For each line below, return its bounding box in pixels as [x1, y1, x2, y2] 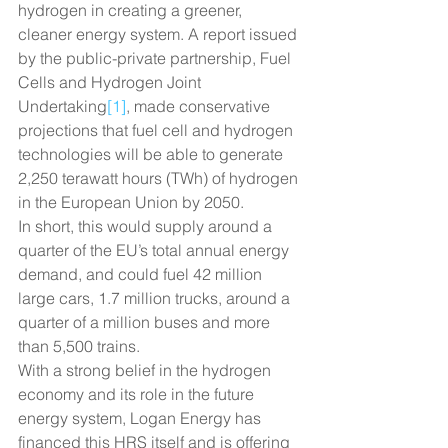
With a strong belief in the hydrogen [18, 360, 275, 381]
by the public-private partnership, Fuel [18, 48, 295, 69]
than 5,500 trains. [18, 336, 140, 357]
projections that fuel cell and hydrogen [18, 120, 297, 141]
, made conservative [126, 96, 274, 117]
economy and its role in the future [18, 384, 258, 405]
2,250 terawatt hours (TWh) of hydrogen [18, 168, 302, 189]
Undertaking [18, 96, 107, 117]
